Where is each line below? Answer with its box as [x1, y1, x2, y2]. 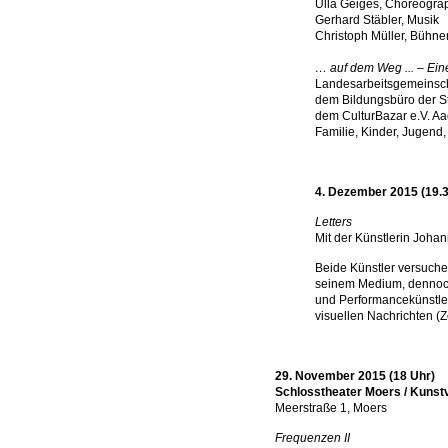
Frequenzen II [275, 431, 350, 445]
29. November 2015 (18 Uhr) [275, 369, 435, 383]
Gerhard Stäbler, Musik [315, 13, 439, 27]
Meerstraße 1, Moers [275, 401, 387, 415]
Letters [315, 215, 352, 229]
